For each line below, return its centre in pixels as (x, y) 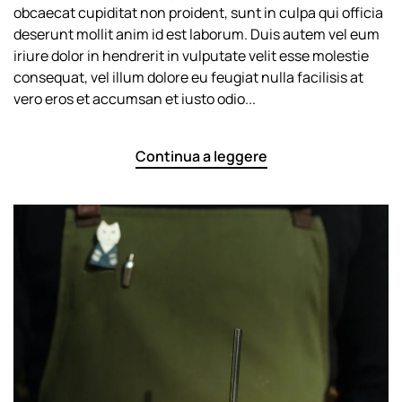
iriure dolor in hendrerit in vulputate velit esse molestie (191, 55)
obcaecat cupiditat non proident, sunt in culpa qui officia (198, 12)
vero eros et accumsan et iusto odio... (135, 98)
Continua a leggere (201, 157)
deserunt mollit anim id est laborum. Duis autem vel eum (197, 34)
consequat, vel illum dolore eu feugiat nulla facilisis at (188, 77)
